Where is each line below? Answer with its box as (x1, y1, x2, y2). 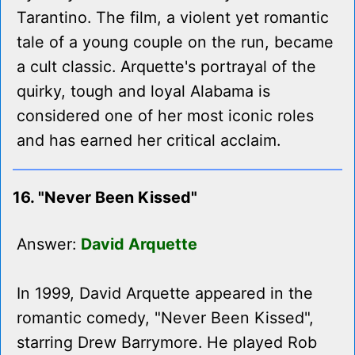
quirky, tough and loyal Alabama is (17, 82, 270, 101)
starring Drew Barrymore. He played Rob (17, 333, 317, 353)
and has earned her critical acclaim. (17, 131, 281, 151)
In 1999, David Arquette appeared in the (17, 284, 313, 303)
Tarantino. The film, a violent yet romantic (17, 8, 329, 28)
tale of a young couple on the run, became (17, 32, 334, 52)
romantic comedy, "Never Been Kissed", (17, 308, 314, 328)
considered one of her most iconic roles (17, 106, 314, 126)
